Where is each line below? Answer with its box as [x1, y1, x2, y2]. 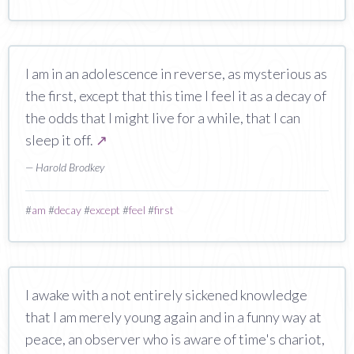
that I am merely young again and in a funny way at [25, 307, 322, 326]
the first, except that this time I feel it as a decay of [25, 86, 326, 104]
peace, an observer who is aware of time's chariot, [25, 330, 325, 348]
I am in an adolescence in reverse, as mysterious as [25, 64, 327, 82]
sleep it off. [25, 130, 96, 149]
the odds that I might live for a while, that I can [25, 108, 300, 126]
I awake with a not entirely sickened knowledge [25, 285, 307, 303]
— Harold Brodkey [25, 160, 104, 174]
